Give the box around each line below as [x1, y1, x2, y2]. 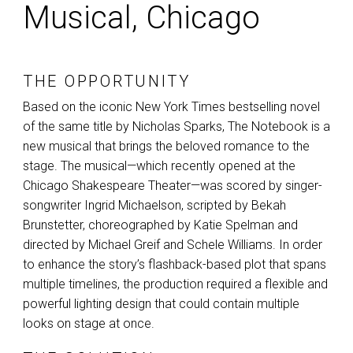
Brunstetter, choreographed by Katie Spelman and [23, 217, 298, 233]
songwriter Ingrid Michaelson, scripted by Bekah [23, 198, 286, 214]
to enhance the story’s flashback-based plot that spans [23, 257, 326, 273]
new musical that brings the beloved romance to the [23, 139, 310, 154]
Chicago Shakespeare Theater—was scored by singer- [23, 178, 322, 194]
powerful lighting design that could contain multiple [23, 296, 299, 312]
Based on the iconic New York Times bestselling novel [23, 99, 320, 115]
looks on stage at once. [23, 316, 154, 332]
